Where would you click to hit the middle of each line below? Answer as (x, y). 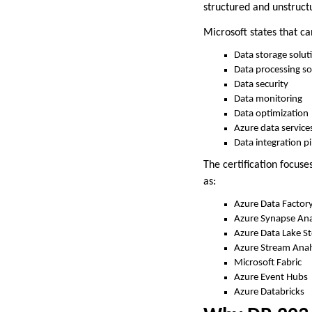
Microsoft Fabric (268, 263)
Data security (261, 84)
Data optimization (271, 114)
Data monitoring (268, 99)
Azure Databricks (269, 292)
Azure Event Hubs (271, 277)
